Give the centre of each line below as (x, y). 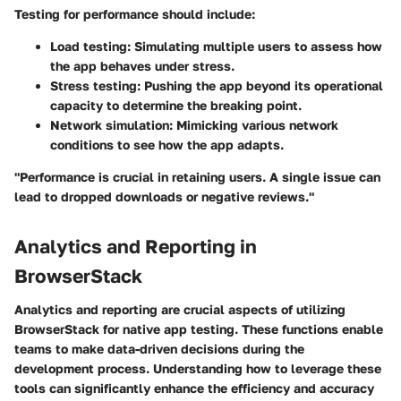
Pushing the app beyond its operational (262, 85)
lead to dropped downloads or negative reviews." (164, 196)
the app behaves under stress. (142, 65)
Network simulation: (111, 124)
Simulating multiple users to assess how (256, 46)
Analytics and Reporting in (136, 246)
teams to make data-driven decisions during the (159, 349)
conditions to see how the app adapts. (167, 144)
